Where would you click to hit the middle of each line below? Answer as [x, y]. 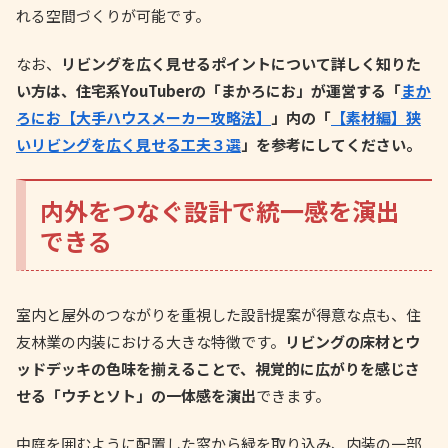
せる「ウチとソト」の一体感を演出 [136, 396]
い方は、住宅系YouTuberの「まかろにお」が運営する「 [208, 91]
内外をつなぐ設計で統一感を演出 [220, 210]
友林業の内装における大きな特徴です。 [150, 342]
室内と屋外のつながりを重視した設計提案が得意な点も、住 [218, 315]
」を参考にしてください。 [331, 145]
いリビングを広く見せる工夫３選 [128, 145]
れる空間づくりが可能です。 [113, 16]
